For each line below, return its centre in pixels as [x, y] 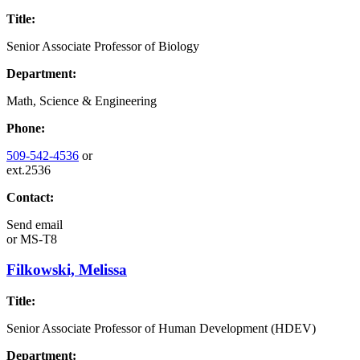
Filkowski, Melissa [67, 270]
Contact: [30, 197]
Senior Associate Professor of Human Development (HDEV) [161, 329]
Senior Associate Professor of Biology [103, 46]
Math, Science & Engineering [82, 100]
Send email [35, 224]
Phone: [26, 128]
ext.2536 [29, 170]
